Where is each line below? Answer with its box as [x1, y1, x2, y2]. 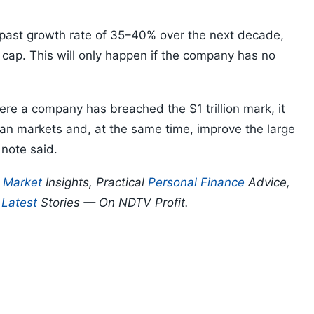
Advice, [245, 175, 290, 190]
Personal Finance [148, 175, 245, 190]
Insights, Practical [42, 175, 148, 190]
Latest [1, 196, 37, 210]
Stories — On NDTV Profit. [37, 196, 189, 210]
